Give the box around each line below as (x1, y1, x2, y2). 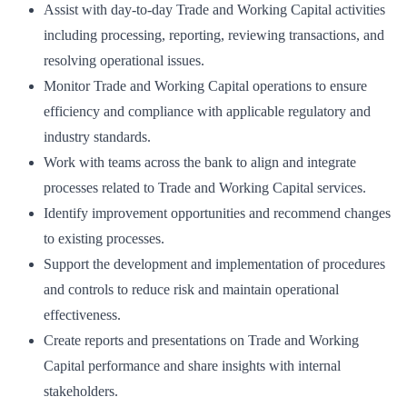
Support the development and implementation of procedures (44, 255, 385, 272)
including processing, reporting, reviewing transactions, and (44, 26, 384, 43)
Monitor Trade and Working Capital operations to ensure (44, 77, 367, 94)
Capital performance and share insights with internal (44, 357, 341, 373)
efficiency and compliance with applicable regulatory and (44, 103, 371, 119)
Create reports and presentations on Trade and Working (44, 332, 359, 348)
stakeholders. (44, 382, 118, 399)
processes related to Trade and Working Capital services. (44, 179, 366, 195)
